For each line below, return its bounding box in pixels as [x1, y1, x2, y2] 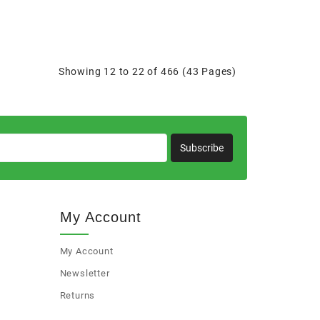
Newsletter [59, 268, 110, 279]
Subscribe [179, 142, 224, 154]
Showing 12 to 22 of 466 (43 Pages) [58, 66, 236, 78]
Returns [59, 290, 96, 301]
